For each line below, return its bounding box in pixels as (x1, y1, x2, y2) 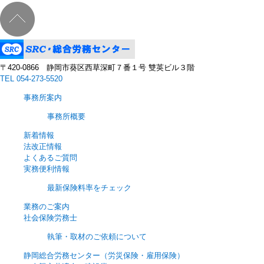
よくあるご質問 (24, 153, 77, 162)
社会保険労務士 (24, 213, 77, 222)
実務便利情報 (24, 164, 70, 173)
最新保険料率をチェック (47, 183, 131, 192)
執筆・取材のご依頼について (47, 232, 147, 241)
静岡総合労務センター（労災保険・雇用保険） (24, 251, 184, 260)
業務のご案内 (24, 202, 70, 211)
